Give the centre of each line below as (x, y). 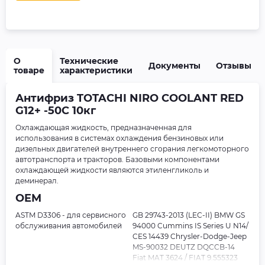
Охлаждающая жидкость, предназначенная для (104, 127)
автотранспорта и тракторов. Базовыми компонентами (117, 159)
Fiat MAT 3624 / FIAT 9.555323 (185, 258)
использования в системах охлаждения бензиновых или (119, 138)
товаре (29, 70)
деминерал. (37, 181)
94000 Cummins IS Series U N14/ (190, 226)
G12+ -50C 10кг (56, 111)
